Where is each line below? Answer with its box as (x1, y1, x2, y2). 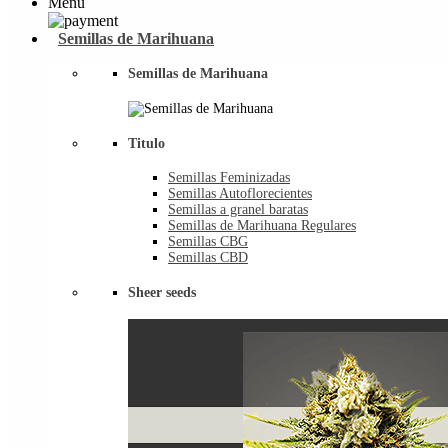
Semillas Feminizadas (168, 170, 290, 186)
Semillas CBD (168, 250, 248, 266)
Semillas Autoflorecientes (168, 186, 312, 202)
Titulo (128, 135, 165, 151)
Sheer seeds (128, 284, 196, 300)
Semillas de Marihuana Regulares (168, 218, 356, 234)
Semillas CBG (168, 234, 248, 250)
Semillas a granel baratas (168, 202, 308, 218)
